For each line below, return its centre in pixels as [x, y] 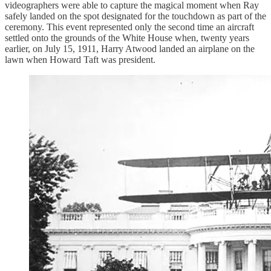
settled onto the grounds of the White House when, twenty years [127, 38]
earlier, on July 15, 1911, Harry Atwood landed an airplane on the [130, 48]
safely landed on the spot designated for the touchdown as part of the [135, 16]
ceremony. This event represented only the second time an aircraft [129, 27]
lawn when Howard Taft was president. [80, 59]
